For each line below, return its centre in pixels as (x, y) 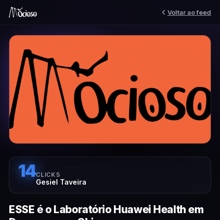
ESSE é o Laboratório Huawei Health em (106, 209)
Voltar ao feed (189, 12)
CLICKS (48, 175)
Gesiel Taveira (61, 182)
